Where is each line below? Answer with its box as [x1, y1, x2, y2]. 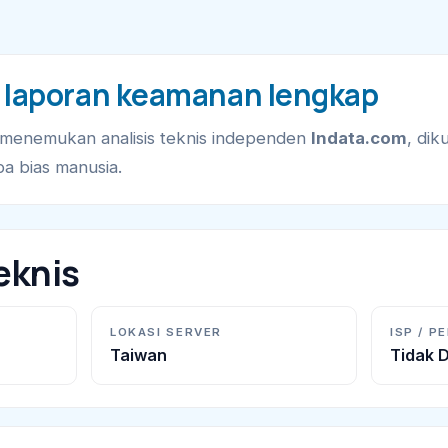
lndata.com [311, 128, 407, 149]
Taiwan [110, 345, 167, 366]
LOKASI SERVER [110, 325, 222, 340]
